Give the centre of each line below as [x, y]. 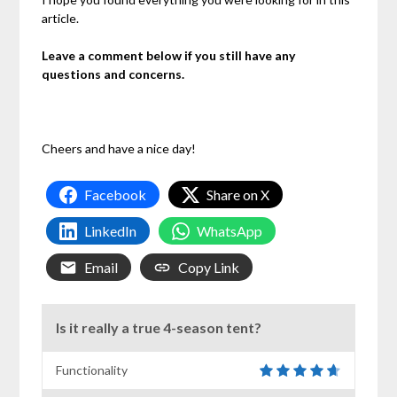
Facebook [116, 195]
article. [61, 19]
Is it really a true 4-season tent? [159, 328]
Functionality [92, 370]
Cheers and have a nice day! [119, 149]
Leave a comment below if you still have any [169, 56]
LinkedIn [111, 231]
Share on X [238, 195]
